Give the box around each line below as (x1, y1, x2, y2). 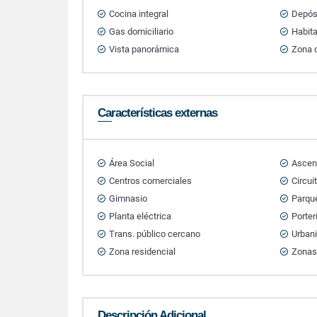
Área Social (109, 158, 154, 168)
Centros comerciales (109, 175, 192, 186)
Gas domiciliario (109, 26, 173, 37)
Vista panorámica (109, 44, 179, 54)
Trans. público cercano (109, 229, 200, 239)
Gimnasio (109, 193, 147, 204)
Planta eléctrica (109, 211, 171, 221)
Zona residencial (109, 246, 175, 257)
